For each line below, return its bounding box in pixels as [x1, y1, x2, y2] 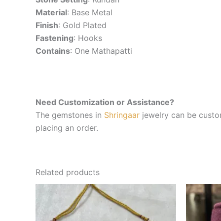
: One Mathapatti [70, 46, 132, 56]
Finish [36, 20, 58, 31]
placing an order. [36, 122, 98, 133]
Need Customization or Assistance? [36, 97, 174, 107]
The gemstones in [36, 110, 104, 120]
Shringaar [104, 110, 140, 120]
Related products [36, 167, 100, 177]
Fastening [36, 33, 74, 43]
